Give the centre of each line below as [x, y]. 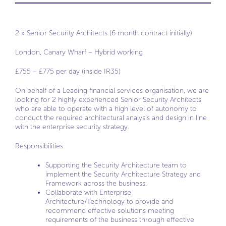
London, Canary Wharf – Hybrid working [79, 52]
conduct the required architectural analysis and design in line [111, 118]
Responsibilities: [40, 146]
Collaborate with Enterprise [88, 192]
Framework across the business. [96, 183]
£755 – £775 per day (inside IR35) [68, 71]
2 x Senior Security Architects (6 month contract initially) [104, 33]
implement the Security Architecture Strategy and [123, 174]
